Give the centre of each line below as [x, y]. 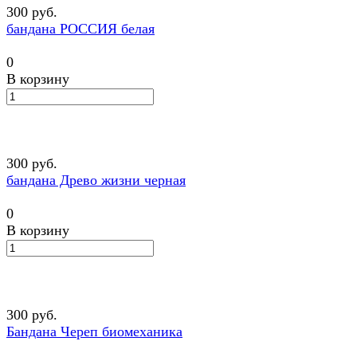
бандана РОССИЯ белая [80, 29]
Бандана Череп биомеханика [94, 332]
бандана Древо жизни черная [96, 180]
